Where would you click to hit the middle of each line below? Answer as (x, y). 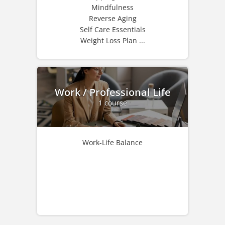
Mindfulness (113, 8)
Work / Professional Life (113, 92)
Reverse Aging (113, 19)
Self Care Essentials (113, 30)
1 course (113, 102)
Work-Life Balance (113, 143)
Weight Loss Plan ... (113, 41)
